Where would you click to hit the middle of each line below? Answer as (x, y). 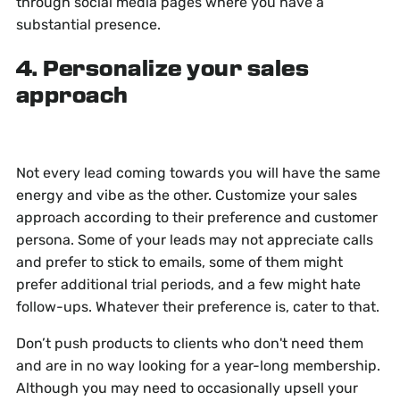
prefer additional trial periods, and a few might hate (188, 285)
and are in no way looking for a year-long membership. (198, 366)
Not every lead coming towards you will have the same (198, 173)
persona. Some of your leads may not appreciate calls (194, 240)
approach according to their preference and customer (196, 218)
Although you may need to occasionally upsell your (187, 388)
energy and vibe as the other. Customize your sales (186, 196)
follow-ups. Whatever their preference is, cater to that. (197, 307)
